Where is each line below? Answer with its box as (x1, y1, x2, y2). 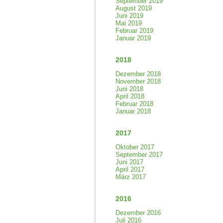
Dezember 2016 (115, 209, 161, 217)
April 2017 (115, 166, 144, 173)
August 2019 (115, 4, 152, 12)
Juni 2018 (115, 85, 143, 93)
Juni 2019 (115, 12, 143, 19)
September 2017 (115, 151, 163, 158)
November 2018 (115, 78, 161, 85)
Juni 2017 (115, 158, 143, 166)
